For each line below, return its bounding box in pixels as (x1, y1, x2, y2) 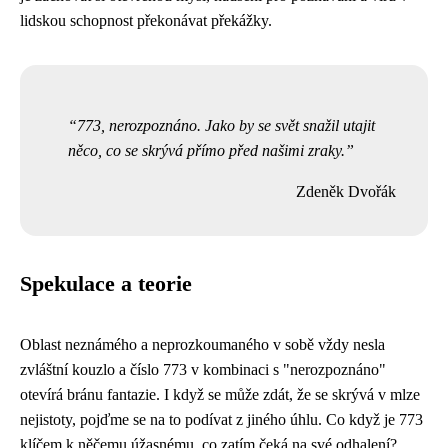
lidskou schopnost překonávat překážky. (20, 12, 272, 29)
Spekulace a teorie (20, 272, 192, 296)
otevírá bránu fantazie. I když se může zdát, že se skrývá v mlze (20, 386, 420, 403)
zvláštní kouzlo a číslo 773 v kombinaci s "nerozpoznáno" (20, 361, 386, 378)
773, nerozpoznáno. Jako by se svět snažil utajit (77, 117, 375, 134)
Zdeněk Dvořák (296, 183, 396, 200)
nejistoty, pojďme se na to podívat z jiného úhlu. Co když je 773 (20, 411, 423, 428)
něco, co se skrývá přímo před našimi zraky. (68, 142, 345, 159)
